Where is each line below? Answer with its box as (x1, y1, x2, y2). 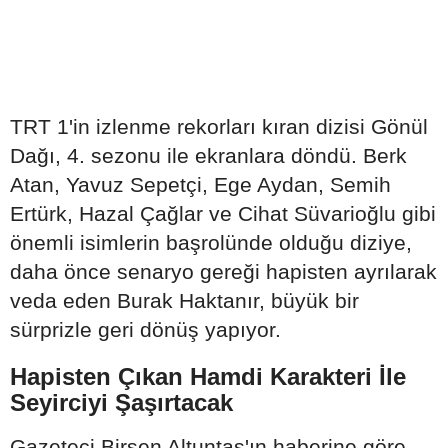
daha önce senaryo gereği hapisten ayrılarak (10, 260, 437, 283)
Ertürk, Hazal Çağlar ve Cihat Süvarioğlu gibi (10, 202, 436, 225)
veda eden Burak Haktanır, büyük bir (10, 289, 359, 312)
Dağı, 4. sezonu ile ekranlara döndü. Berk (10, 144, 407, 167)
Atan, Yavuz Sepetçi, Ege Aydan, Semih (10, 173, 391, 196)
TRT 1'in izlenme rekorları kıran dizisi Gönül (10, 115, 428, 138)
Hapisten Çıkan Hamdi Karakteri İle (10, 363, 406, 390)
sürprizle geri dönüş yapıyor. (10, 318, 281, 341)
